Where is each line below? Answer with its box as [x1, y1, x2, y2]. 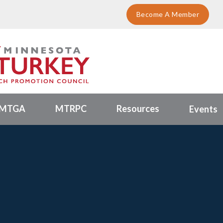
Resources [116, 103, 159, 114]
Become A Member [136, 10, 199, 18]
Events [189, 103, 218, 114]
